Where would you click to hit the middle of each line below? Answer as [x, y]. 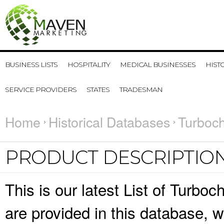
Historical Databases [109, 122]
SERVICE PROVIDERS [41, 89]
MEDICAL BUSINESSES [158, 64]
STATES [98, 89]
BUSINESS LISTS [31, 64]
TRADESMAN [141, 89]
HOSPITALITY [89, 64]
